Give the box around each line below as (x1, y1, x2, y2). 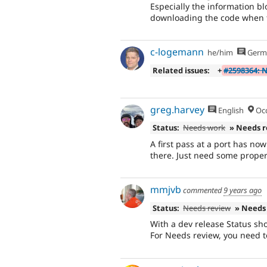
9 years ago (223, 185, 262, 196)
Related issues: (152, 64, 210, 76)
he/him (207, 47, 234, 58)
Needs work (183, 122, 226, 133)
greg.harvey (150, 103, 204, 116)
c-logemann (150, 45, 204, 59)
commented (181, 185, 223, 196)
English (216, 104, 244, 116)
